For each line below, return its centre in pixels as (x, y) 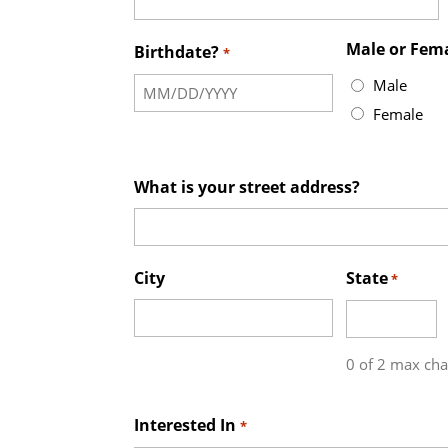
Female (397, 113)
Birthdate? (177, 51)
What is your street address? (247, 187)
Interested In (185, 425)
